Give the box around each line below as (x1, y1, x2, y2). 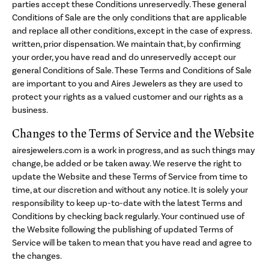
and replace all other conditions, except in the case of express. (12, 25, 252, 37)
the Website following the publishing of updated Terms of (12, 223, 233, 235)
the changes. (12, 250, 62, 262)
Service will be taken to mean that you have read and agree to (12, 237, 252, 249)
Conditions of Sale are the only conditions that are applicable (12, 11, 247, 23)
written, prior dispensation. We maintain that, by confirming (12, 38, 241, 50)
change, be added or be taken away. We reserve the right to (12, 157, 241, 169)
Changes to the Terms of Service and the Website (12, 125, 254, 141)
